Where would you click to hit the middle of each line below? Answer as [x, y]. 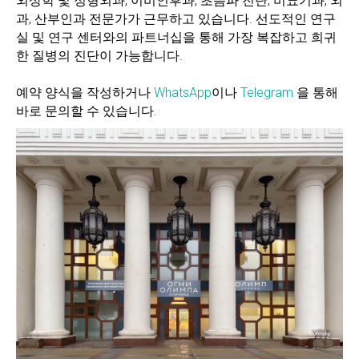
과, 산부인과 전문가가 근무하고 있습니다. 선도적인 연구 [176, 19]
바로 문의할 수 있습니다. [87, 111]
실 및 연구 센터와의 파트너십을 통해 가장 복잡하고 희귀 [176, 37]
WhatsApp [183, 93]
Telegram [267, 93]
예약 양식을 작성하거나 [85, 93]
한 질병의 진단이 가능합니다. [99, 56]
